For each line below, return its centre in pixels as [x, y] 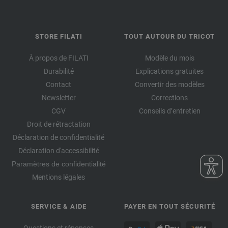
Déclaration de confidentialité [59, 137]
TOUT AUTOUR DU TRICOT [169, 36]
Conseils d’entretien [169, 111]
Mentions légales [59, 177]
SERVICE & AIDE [59, 206]
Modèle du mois [169, 58]
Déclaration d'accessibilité [59, 150]
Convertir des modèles [169, 84]
